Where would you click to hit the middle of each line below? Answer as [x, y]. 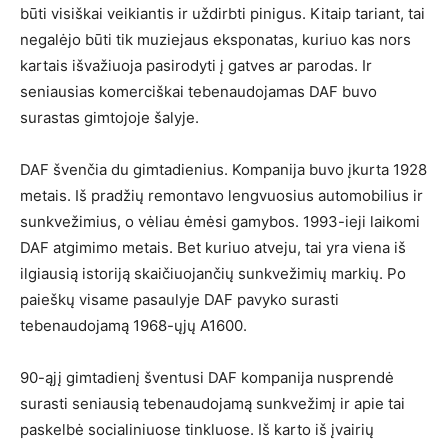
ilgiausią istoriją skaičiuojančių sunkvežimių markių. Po [213, 273]
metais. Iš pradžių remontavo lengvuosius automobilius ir [221, 195]
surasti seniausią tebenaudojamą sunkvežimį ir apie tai [212, 403]
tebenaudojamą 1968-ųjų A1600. [133, 325]
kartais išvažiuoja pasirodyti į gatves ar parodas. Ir [196, 65]
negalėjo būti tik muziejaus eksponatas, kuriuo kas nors [215, 39]
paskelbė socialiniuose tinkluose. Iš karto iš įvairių [197, 429]
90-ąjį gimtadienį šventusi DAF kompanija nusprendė [207, 377]
